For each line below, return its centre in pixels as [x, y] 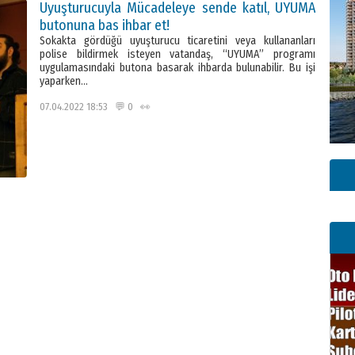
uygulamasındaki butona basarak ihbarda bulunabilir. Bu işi [177, 68]
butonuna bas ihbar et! [105, 25]
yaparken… [64, 81]
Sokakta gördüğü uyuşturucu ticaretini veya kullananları [177, 41]
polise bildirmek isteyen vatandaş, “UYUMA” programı [177, 54]
